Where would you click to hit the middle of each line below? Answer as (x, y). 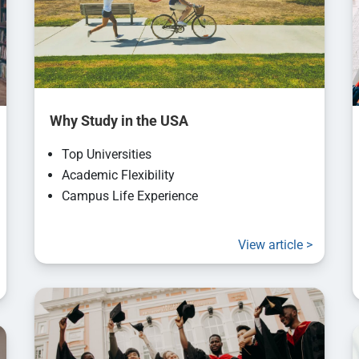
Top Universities (107, 154)
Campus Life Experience (130, 196)
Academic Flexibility (119, 175)
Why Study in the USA (118, 120)
